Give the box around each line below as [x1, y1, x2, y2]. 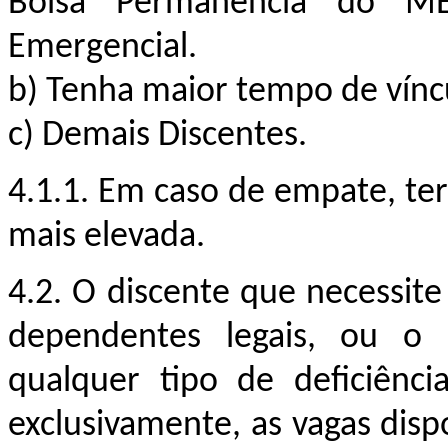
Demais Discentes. [41, 117, 307, 154]
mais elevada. [8, 218, 205, 255]
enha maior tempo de [60, 73, 386, 110]
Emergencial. [8, 29, 197, 66]
